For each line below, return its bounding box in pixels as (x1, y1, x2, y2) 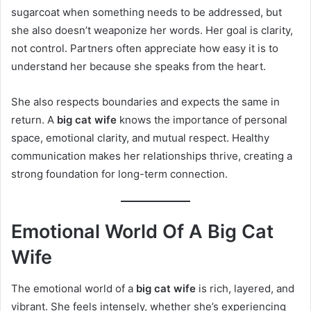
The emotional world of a (11, 281, 136, 295)
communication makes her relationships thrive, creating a (11, 149, 292, 162)
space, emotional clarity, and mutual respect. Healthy (11, 131, 269, 144)
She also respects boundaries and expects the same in (11, 94, 280, 108)
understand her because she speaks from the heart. (11, 59, 266, 73)
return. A (11, 112, 57, 126)
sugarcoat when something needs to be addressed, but (11, 5, 282, 19)
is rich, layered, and (196, 281, 294, 295)
